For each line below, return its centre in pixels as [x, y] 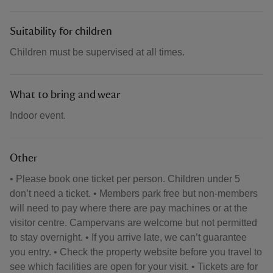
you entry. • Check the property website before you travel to [136, 252]
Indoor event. [38, 115]
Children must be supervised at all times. [97, 52]
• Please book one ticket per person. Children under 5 [125, 179]
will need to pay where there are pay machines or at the [129, 208]
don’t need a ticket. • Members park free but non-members [134, 193]
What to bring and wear [65, 95]
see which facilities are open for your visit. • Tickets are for [134, 267]
